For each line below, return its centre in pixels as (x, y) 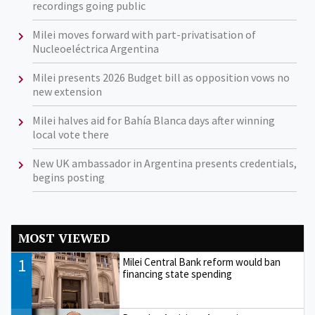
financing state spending (178, 274)
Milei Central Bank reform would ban (202, 262)
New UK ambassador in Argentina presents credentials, (164, 163)
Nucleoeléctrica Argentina (95, 49)
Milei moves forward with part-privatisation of (144, 35)
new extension (67, 92)
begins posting (68, 178)
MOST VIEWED (64, 238)
